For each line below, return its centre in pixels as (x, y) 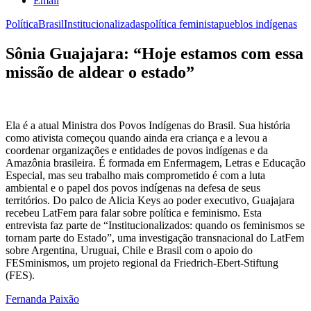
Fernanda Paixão (42, 299)
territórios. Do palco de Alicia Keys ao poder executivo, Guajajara (150, 200)
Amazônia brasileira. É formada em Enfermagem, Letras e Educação (155, 162)
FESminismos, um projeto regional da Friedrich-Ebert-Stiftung (142, 262)
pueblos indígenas (258, 24)
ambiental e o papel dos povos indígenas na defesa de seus (133, 187)
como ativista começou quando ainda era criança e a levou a (136, 137)
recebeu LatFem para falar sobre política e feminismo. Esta (134, 212)
